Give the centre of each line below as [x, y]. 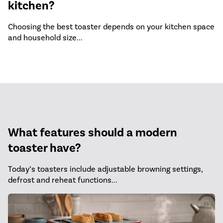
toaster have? [44, 148]
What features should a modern [93, 132]
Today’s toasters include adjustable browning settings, [105, 169]
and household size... [45, 38]
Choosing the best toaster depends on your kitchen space [111, 27]
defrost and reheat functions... [63, 180]
